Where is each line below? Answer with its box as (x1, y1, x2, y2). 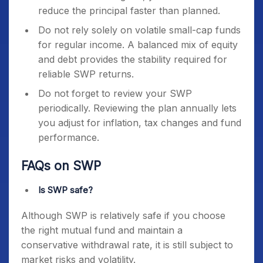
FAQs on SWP (21, 159, 101, 173)
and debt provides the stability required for (38, 53, 227, 65)
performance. (38, 131, 99, 143)
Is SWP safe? (38, 184, 95, 195)
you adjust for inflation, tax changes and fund (38, 117, 241, 129)
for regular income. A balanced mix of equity (38, 39, 238, 50)
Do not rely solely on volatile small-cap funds (38, 24, 241, 36)
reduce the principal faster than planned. (38, 5, 220, 16)
